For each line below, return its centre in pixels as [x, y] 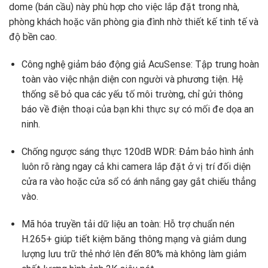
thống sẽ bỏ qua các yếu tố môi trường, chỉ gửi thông [132, 95]
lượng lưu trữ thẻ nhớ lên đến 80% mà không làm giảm [134, 254]
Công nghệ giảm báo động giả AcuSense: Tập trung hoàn [140, 65]
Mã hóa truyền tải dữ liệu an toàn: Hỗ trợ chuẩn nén [128, 224]
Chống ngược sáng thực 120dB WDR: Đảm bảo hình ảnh [137, 152]
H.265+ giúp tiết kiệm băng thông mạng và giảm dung [134, 239]
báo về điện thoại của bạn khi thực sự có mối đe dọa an [137, 109]
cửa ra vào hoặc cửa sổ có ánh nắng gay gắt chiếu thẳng [138, 182]
